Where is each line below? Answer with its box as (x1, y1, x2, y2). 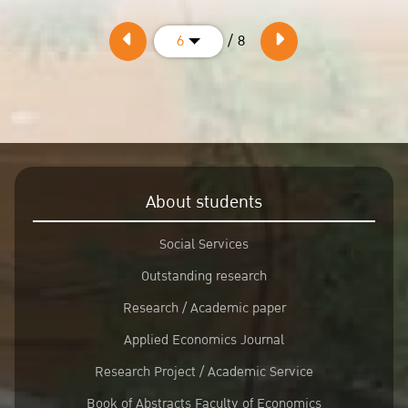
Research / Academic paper (122, 296, 286, 320)
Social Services (159, 232, 249, 256)
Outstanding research (141, 264, 267, 288)
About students (146, 187, 262, 217)
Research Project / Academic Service (95, 360, 313, 383)
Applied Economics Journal (124, 328, 284, 352)
